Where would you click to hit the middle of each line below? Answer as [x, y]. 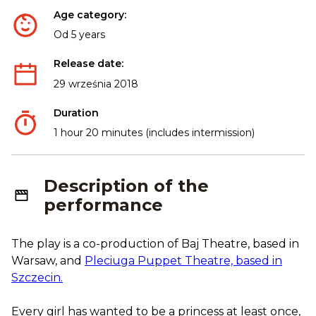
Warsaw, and [48, 261]
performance [104, 205]
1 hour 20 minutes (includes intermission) [154, 133]
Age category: [90, 14]
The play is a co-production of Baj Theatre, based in [155, 244]
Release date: [89, 64]
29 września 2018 [96, 84]
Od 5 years [79, 35]
